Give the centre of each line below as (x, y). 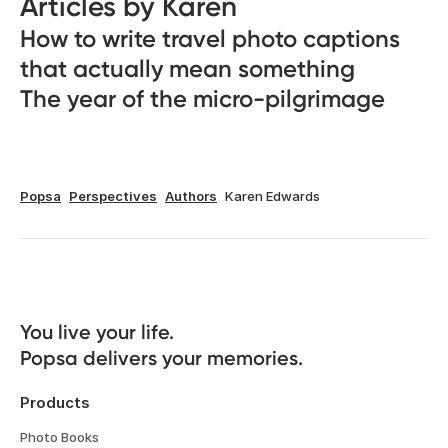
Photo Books (59, 437)
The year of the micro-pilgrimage (202, 98)
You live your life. (99, 332)
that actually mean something (187, 68)
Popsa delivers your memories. (161, 358)
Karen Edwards (272, 196)
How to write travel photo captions (210, 38)
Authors (191, 196)
